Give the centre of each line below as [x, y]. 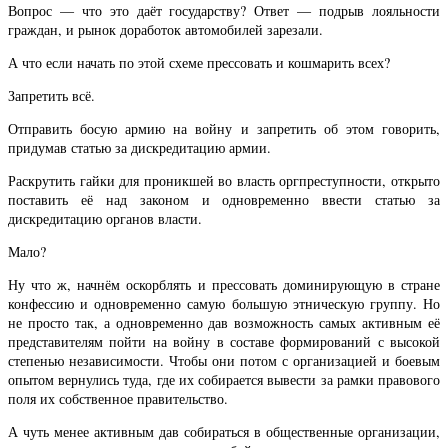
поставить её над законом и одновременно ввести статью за [224, 199]
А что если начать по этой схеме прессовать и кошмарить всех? [199, 62]
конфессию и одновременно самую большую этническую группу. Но [224, 304]
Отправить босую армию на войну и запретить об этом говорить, [224, 128]
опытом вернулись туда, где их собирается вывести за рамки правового [224, 380]
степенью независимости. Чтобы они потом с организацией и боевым [224, 361]
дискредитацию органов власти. [105, 218]
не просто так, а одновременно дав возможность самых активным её [224, 323]
